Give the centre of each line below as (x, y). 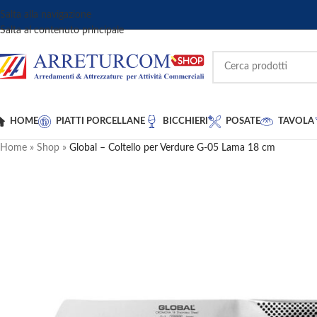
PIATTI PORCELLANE (100, 121)
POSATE (243, 121)
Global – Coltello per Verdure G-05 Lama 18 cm (172, 148)
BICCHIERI (185, 121)
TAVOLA (296, 121)
